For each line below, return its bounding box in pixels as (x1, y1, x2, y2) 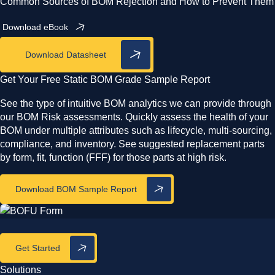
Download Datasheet (25, 50, 106, 60)
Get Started (15, 243, 60, 254)
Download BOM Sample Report (15, 184, 137, 195)
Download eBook (2, 22, 68, 33)
